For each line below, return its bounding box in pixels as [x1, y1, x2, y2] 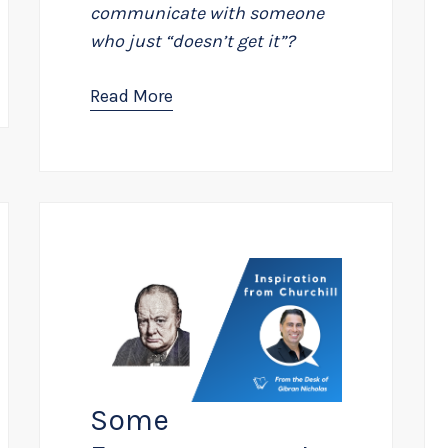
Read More [90, 85, 174, 108]
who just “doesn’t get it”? [90, 30, 296, 53]
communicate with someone [90, 2, 325, 25]
